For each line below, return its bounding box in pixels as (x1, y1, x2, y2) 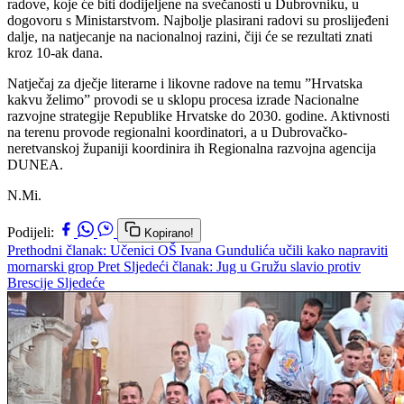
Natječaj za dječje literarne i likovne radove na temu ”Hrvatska (7, 75, 363, 91)
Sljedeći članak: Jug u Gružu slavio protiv (124, 258, 361, 274)
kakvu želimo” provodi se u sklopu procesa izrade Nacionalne (7, 91, 359, 107)
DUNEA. (7, 156, 63, 172)
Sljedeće (57, 274, 105, 290)
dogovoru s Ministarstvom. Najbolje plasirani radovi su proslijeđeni (7, 12, 389, 28)
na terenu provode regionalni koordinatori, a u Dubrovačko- (7, 124, 347, 140)
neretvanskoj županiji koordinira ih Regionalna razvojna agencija (7, 140, 376, 156)
